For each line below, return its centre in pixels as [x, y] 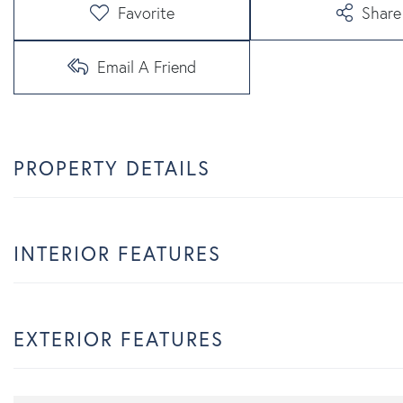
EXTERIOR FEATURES [119, 339]
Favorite [146, 13]
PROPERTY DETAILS [112, 168]
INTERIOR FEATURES [117, 253]
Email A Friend [147, 67]
